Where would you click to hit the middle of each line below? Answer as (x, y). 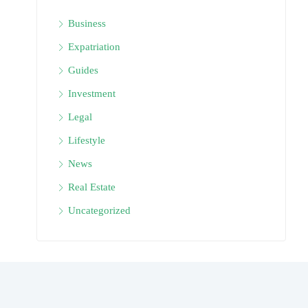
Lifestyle (87, 140)
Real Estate (92, 187)
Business (87, 23)
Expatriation (94, 47)
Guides (83, 70)
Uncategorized (99, 210)
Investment (92, 93)
